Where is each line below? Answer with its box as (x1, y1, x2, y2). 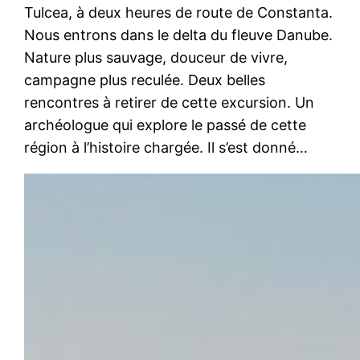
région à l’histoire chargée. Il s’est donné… (24, 139, 309, 157)
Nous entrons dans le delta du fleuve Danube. (24, 27, 333, 44)
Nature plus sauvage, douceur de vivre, (24, 49, 288, 67)
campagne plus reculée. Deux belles (24, 72, 266, 89)
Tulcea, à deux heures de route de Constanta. (24, 4, 333, 22)
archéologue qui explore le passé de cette (24, 117, 307, 134)
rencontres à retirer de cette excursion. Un (24, 94, 315, 112)
